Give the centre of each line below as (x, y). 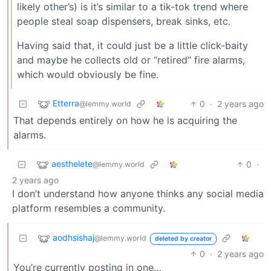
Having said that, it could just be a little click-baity (132, 45)
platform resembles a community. (89, 208)
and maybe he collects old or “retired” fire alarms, (131, 60)
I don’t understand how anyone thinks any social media (138, 193)
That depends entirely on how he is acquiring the (125, 120)
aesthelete (72, 164)
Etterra (66, 103)
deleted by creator (183, 239)
